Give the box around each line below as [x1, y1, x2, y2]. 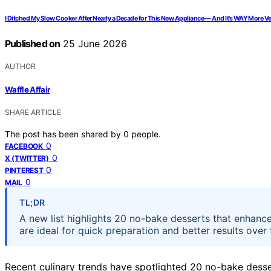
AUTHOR [5, 62, 36, 71]
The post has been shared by [5, 128, 123, 139]
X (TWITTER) [5, 153, 49, 163]
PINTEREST [5, 165, 44, 175]
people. [131, 128, 161, 139]
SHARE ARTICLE [5, 107, 61, 117]
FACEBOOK [5, 141, 43, 151]
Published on [5, 38, 60, 50]
